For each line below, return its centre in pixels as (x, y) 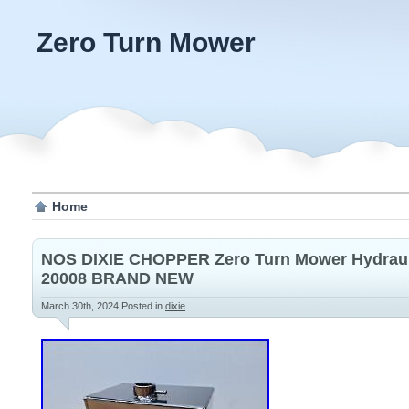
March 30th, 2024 (81, 306)
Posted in (143, 306)
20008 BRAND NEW (117, 278)
